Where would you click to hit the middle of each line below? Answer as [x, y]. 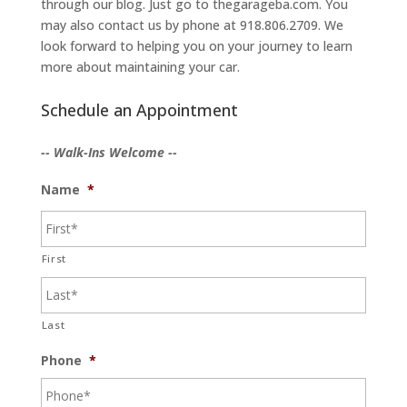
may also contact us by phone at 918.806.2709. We [192, 25]
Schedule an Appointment [139, 109]
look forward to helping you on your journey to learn [196, 45]
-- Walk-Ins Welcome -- [109, 152]
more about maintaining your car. [140, 66]
